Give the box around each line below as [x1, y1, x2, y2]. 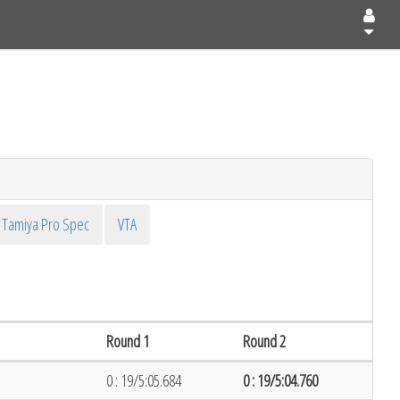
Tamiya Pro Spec [2, 213, 89, 235]
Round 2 [243, 330, 286, 352]
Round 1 [106, 330, 149, 352]
